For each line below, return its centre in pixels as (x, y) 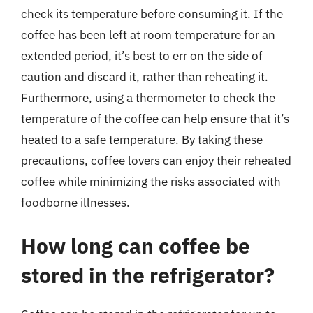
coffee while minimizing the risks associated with (151, 182)
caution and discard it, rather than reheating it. (145, 77)
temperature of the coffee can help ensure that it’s (155, 119)
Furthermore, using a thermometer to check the (148, 98)
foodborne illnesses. (75, 203)
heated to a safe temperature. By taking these (142, 140)
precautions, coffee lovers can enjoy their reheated (156, 161)
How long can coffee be (136, 245)
